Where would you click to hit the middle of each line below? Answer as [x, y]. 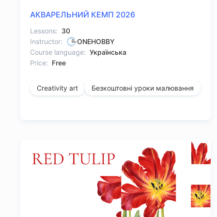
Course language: [58, 52]
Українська [108, 52]
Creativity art [57, 88]
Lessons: [44, 31]
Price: [39, 63]
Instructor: [46, 42]
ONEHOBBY [96, 42]
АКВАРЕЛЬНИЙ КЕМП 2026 [83, 15]
